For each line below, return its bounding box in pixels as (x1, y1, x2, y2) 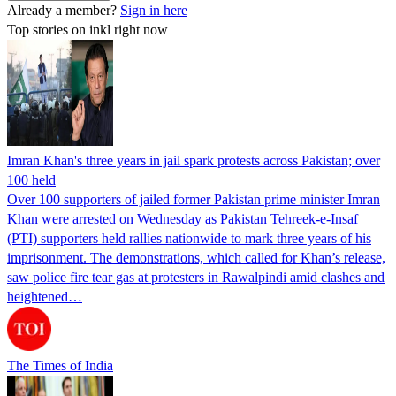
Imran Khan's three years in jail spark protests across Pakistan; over (7, 152, 380, 168)
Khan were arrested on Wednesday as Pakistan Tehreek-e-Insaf (7, 210, 358, 226)
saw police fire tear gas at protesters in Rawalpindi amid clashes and (7, 269, 385, 285)
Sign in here (120, 2, 187, 18)
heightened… (7, 288, 82, 304)
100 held (7, 171, 56, 187)
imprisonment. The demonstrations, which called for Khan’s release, (7, 249, 385, 265)
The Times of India (7, 357, 113, 373)
